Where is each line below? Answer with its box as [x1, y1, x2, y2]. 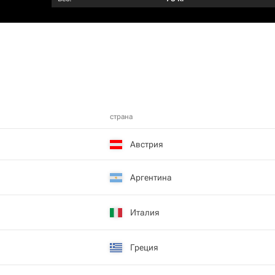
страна [110, 112, 133, 121]
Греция [130, 242, 158, 252]
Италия [130, 207, 160, 217]
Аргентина [130, 172, 172, 182]
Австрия [130, 139, 163, 149]
